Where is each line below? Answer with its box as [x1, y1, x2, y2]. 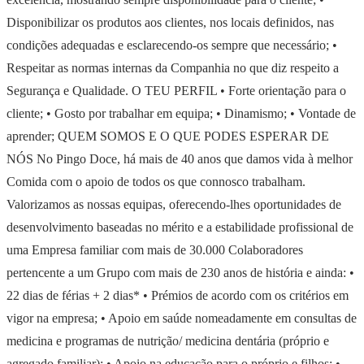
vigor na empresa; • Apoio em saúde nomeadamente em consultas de [6, 310, 357, 325]
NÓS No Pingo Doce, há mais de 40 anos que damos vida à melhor [6, 151, 353, 166]
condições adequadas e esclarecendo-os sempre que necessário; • [6, 37, 337, 52]
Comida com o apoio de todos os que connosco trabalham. [6, 174, 305, 188]
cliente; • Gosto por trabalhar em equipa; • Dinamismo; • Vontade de [6, 106, 356, 120]
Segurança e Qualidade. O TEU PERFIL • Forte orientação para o [6, 83, 346, 97]
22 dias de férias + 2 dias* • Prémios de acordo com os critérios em [6, 288, 349, 302]
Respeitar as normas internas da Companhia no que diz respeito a [6, 60, 339, 75]
